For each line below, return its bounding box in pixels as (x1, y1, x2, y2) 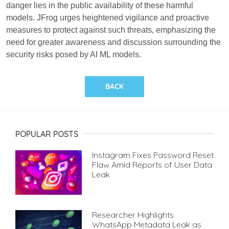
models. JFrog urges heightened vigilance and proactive (6, 13, 209, 22)
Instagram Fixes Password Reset (92, 150, 214, 161)
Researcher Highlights (92, 209, 174, 220)
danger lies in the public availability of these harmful (6, 1, 193, 10)
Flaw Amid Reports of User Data (92, 159, 212, 170)
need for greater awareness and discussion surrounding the (6, 38, 221, 47)
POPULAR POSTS (15, 129, 78, 140)
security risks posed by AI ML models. (6, 50, 141, 59)
